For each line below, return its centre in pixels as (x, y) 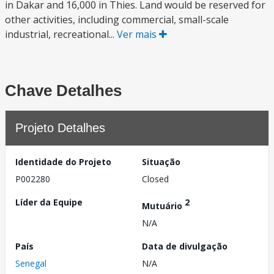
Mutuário (163, 206)
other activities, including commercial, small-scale (117, 20)
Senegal (31, 263)
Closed (155, 179)
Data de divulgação (185, 246)
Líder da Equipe (49, 202)
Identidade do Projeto (63, 162)
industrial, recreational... (61, 34)
